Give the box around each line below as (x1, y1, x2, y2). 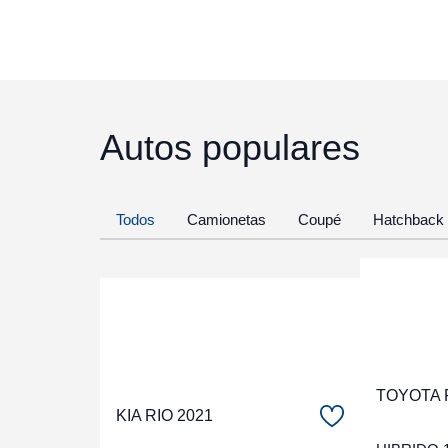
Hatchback (373, 211, 444, 228)
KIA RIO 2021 (116, 407, 213, 424)
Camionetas (187, 211, 266, 228)
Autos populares (100, 127, 360, 168)
